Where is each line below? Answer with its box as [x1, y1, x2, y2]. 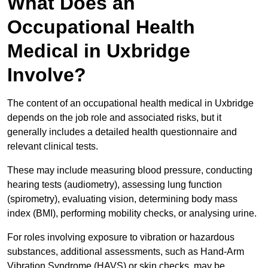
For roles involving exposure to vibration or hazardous [7, 232, 234, 243]
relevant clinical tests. [7, 141, 100, 152]
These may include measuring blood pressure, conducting [7, 165, 252, 176]
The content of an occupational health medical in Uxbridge [7, 98, 254, 109]
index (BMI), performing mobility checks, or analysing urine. [7, 208, 257, 219]
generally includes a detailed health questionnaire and [7, 127, 237, 138]
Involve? [7, 64, 86, 86]
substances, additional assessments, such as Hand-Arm [7, 246, 244, 257]
